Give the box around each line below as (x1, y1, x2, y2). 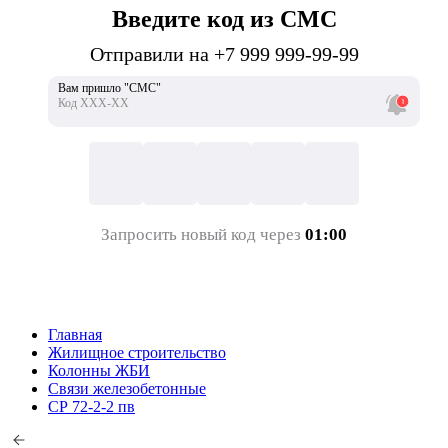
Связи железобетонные (48, 380, 206, 398)
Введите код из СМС (111, 6, 337, 33)
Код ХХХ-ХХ (58, 96, 129, 111)
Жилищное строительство (48, 344, 226, 362)
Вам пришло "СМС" (58, 81, 161, 96)
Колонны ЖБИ (48, 362, 150, 380)
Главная (48, 326, 102, 344)
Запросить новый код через (101, 225, 305, 245)
